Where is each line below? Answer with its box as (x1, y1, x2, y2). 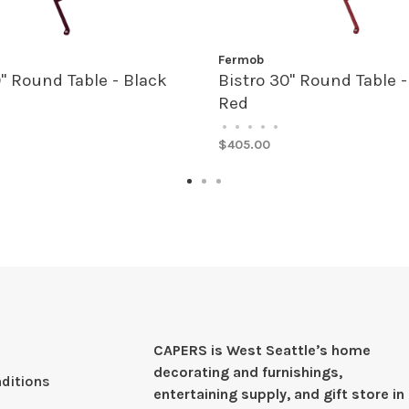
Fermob (218, 52, 264, 68)
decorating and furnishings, (153, 363, 343, 381)
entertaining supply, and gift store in (153, 385, 405, 403)
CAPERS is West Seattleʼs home (153, 341, 372, 359)
